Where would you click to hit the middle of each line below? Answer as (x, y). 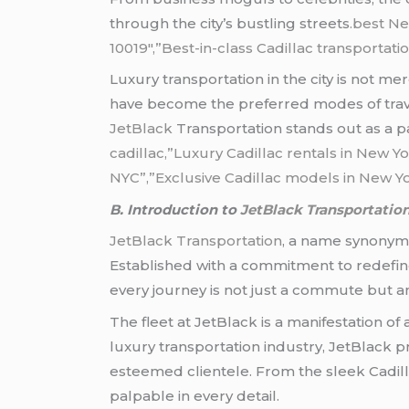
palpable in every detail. (195, 395)
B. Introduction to (175, 209)
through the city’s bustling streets (230, 23)
